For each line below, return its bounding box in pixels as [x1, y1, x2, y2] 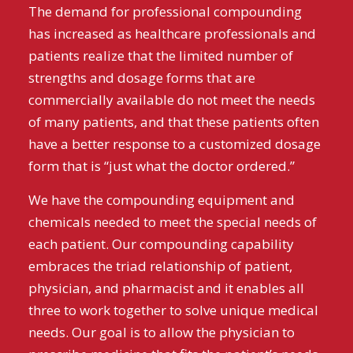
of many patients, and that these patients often [28, 113, 319, 132]
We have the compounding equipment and [28, 190, 295, 209]
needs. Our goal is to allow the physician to [28, 322, 295, 341]
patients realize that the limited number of [28, 46, 293, 65]
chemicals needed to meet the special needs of [28, 212, 317, 231]
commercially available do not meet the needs [28, 91, 315, 110]
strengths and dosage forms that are [28, 69, 255, 87]
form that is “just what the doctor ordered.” [28, 157, 295, 176]
